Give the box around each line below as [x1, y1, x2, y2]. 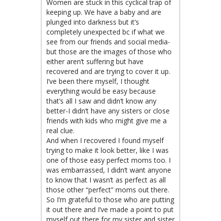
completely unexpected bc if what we [46, 27, 165, 37]
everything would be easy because [46, 86, 156, 96]
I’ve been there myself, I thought [46, 76, 149, 86]
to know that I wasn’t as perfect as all [46, 175, 166, 185]
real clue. [46, 126, 74, 136]
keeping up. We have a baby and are [46, 7, 161, 17]
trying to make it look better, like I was [46, 146, 169, 155]
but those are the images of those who [46, 47, 172, 57]
